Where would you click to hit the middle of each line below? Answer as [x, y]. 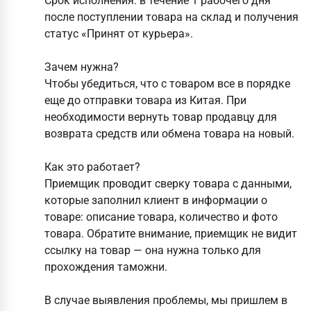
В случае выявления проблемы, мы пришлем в [166, 300]
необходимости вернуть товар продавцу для [161, 117]
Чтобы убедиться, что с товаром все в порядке [167, 84]
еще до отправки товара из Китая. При [145, 100]
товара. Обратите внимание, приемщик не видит [171, 234]
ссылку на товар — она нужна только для [153, 250]
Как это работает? [92, 167]
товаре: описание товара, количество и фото [161, 217]
